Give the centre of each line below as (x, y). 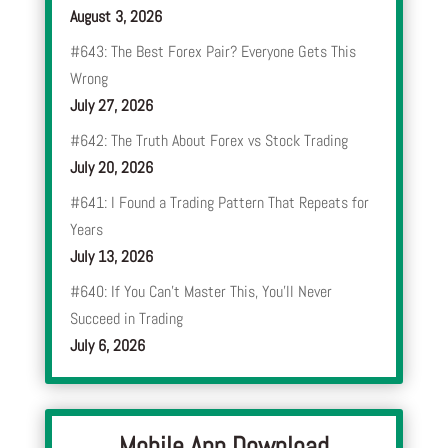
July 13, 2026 (111, 257)
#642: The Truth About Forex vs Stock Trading (208, 141)
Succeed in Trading (126, 319)
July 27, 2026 (111, 106)
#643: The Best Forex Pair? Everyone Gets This (212, 52)
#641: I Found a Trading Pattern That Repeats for (219, 203)
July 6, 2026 (107, 346)
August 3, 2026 (115, 17)
